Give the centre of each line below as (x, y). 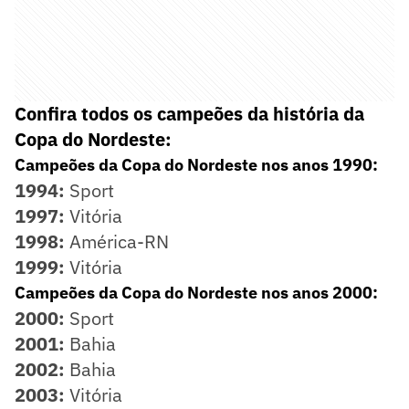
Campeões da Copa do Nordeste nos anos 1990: (196, 164)
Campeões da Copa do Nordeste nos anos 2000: (196, 292)
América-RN (117, 241)
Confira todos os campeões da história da (189, 113)
